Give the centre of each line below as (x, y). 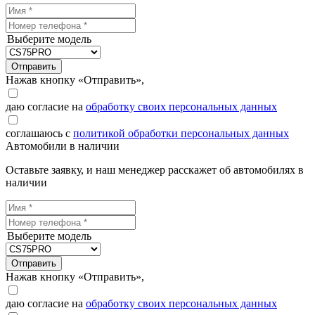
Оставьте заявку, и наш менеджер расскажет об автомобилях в (155, 170)
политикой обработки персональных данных (181, 134)
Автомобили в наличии (63, 146)
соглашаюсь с (39, 134)
